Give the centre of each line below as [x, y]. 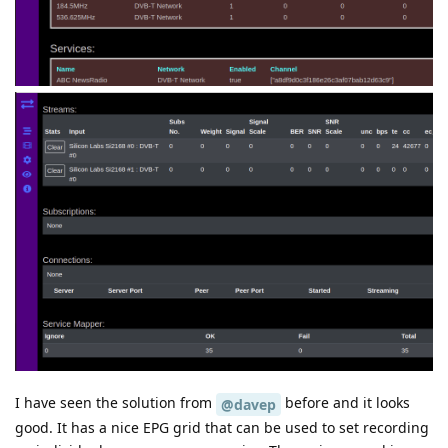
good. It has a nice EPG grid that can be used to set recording [222, 428]
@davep [248, 405]
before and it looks [345, 403]
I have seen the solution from [115, 403]
